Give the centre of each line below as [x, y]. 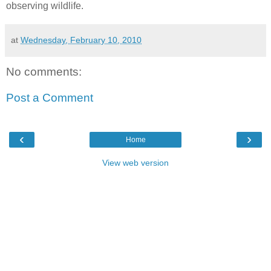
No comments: [44, 71]
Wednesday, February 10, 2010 [81, 40]
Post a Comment [50, 98]
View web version [135, 162]
